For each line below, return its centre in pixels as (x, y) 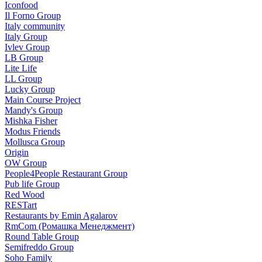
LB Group (24, 57)
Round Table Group (42, 236)
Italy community (35, 26)
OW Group (26, 163)
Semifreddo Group (39, 247)
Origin (17, 152)
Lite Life (21, 68)
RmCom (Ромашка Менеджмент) (70, 226)
